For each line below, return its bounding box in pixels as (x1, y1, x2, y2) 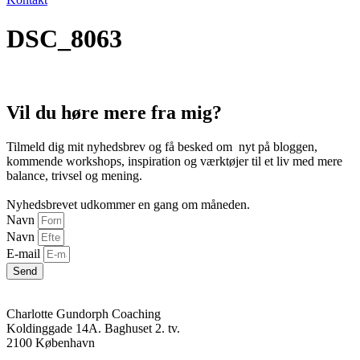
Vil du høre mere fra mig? (6, 101, 222, 123)
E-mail (6, 246, 43, 260)
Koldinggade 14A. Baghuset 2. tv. (6, 321, 180, 335)
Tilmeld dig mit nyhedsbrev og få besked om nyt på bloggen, (6, 139, 317, 153)
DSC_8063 (6, 24, 122, 54)
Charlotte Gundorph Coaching (6, 306, 161, 321)
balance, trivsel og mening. (6, 168, 142, 182)
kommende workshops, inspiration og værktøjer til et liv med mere (6, 153, 342, 168)
